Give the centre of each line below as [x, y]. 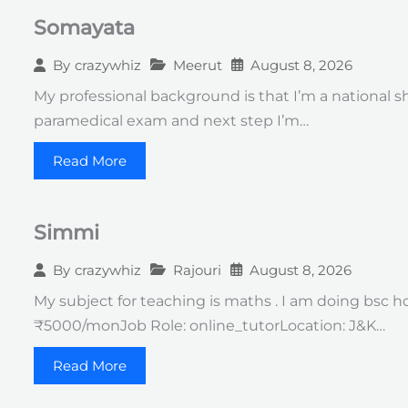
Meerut [198, 65]
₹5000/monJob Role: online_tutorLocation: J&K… [209, 325]
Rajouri [197, 270]
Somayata [84, 27]
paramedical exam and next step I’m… [171, 120]
